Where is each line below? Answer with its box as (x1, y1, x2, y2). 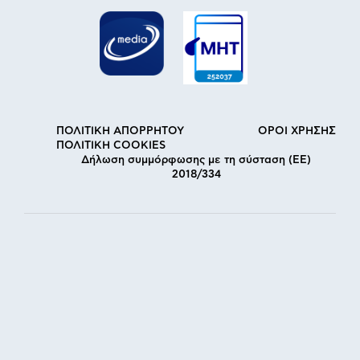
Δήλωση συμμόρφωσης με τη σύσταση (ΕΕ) (81, 153, 311, 166)
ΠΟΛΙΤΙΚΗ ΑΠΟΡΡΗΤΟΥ (56, 125, 184, 137)
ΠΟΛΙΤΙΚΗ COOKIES (56, 139, 166, 151)
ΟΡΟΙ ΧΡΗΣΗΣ (258, 125, 336, 137)
